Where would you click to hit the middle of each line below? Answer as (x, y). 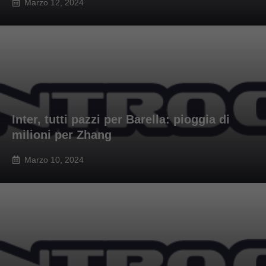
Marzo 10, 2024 (54, 160)
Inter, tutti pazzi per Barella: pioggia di (121, 120)
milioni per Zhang (62, 135)
